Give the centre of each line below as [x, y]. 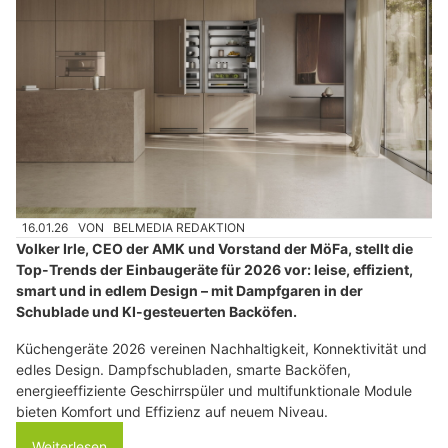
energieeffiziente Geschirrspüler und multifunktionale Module [214, 391]
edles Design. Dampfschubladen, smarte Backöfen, [183, 370]
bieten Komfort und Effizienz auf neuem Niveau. [172, 412]
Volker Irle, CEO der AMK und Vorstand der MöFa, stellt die [214, 249]
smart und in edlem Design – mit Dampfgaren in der [189, 291]
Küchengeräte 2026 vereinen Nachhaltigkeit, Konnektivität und [221, 349]
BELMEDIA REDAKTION [179, 227]
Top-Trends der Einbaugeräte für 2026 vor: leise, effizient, [214, 270]
